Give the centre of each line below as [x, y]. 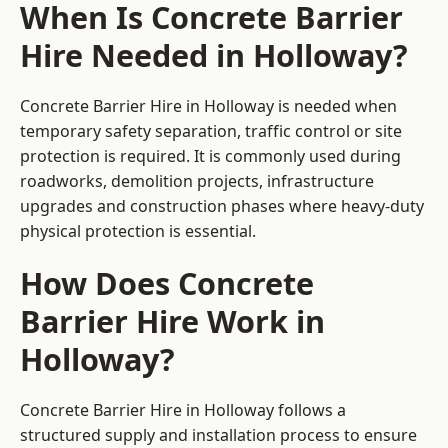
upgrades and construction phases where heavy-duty [222, 206]
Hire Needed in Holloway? [214, 55]
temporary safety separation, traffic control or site [211, 131]
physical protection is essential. [138, 231]
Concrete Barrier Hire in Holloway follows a [183, 410]
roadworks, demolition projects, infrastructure [197, 181]
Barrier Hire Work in [172, 321]
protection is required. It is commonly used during [210, 156]
